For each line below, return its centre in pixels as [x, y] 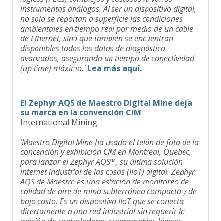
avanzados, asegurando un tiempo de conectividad [107, 52]
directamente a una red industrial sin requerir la [103, 204]
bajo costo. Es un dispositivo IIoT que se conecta [102, 195]
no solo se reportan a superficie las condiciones [101, 12]
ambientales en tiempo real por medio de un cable [107, 22]
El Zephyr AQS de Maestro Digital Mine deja [106, 96]
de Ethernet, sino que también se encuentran [97, 32]
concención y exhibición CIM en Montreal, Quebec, [106, 145]
